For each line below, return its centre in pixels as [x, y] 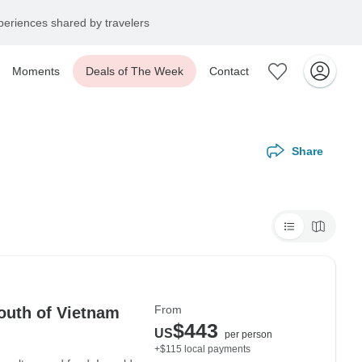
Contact [229, 71]
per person [248, 335]
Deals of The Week [135, 71]
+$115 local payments [202, 349]
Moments [36, 71]
